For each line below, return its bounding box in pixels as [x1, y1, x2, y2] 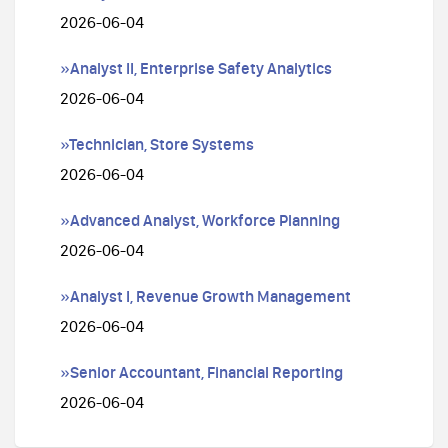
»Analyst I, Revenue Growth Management [60, 286, 351, 306]
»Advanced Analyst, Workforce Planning [60, 210, 340, 230]
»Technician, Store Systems [60, 134, 254, 154]
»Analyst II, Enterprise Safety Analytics [60, 58, 332, 78]
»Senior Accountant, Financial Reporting [60, 362, 343, 382]
